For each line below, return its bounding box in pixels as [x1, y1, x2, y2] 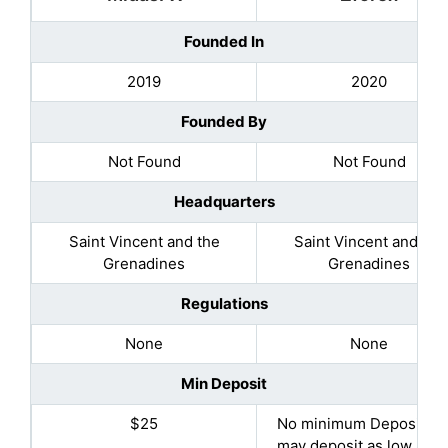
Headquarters [173, 192, 275, 212]
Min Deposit [181, 374, 267, 394]
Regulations [180, 294, 268, 314]
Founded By [181, 112, 267, 132]
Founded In [184, 32, 264, 52]
